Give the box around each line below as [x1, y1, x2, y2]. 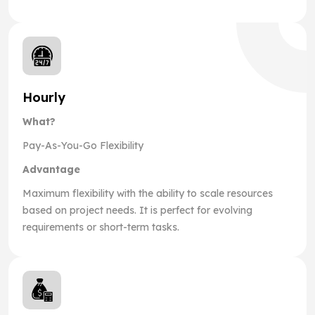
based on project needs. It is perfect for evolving [22, 203, 252, 217]
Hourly [22, 89, 65, 105]
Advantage [22, 162, 80, 176]
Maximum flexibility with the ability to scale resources [22, 186, 273, 200]
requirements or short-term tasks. [22, 220, 179, 233]
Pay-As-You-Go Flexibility [22, 139, 143, 152]
